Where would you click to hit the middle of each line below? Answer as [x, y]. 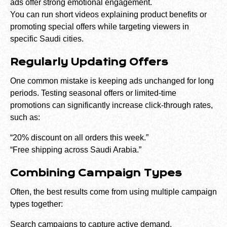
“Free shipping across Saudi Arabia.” [76, 150]
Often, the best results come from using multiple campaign [113, 192]
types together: [36, 204]
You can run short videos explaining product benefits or [108, 15]
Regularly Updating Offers [89, 62]
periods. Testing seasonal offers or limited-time [93, 93]
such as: [25, 118]
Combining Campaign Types [96, 173]
